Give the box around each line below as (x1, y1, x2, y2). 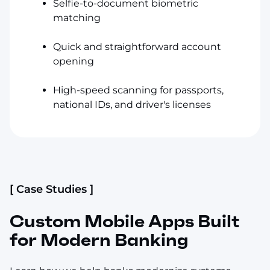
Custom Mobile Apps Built (10, 210, 239, 232)
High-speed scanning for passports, (53, 84, 224, 96)
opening (53, 55, 94, 67)
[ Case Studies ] (10, 182, 93, 196)
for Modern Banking (10, 229, 189, 251)
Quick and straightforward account (53, 40, 221, 52)
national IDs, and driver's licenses (53, 98, 211, 110)
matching (53, 11, 101, 24)
